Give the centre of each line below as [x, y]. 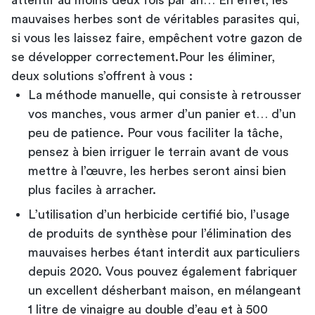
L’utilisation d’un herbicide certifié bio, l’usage [159, 214]
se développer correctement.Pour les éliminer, [143, 57]
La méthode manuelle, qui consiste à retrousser [165, 95]
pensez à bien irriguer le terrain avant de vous [159, 152]
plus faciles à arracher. [92, 189]
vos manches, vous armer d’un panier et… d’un [162, 114]
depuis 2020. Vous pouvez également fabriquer [163, 271]
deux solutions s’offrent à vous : [102, 76]
